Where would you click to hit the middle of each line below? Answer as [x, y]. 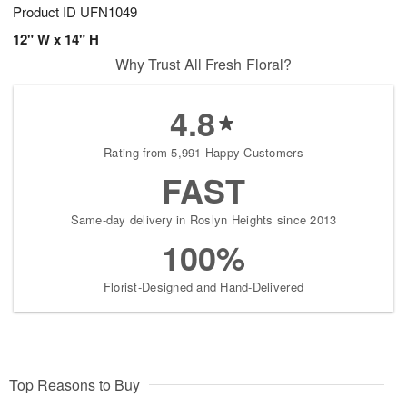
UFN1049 [109, 12]
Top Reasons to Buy [74, 385]
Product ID [46, 12]
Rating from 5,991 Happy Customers [203, 153]
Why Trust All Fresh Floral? [203, 65]
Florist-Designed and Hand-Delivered [203, 287]
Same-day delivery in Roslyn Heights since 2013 [203, 220]
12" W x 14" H [56, 40]
